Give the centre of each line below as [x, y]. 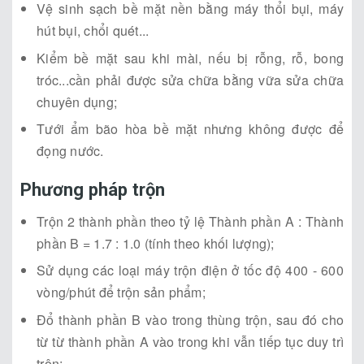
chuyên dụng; [77, 102]
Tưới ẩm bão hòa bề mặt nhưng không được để [190, 129]
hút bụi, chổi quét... [93, 31]
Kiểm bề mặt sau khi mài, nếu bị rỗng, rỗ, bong [190, 58]
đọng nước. [70, 151]
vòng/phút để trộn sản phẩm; [121, 292]
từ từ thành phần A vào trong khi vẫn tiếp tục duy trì [190, 341]
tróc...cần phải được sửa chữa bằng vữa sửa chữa [190, 80]
